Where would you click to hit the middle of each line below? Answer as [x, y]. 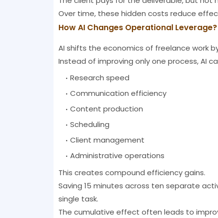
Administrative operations [117, 156]
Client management [107, 140]
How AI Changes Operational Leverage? [137, 28]
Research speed [100, 78]
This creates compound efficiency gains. [132, 173]
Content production [106, 109]
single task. [78, 199]
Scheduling [90, 125]
